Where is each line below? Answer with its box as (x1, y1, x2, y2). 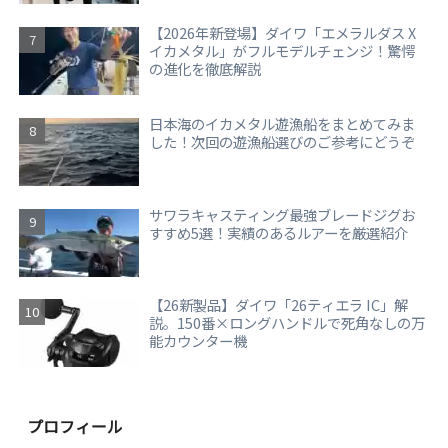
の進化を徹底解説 (149, 58, 262, 79)
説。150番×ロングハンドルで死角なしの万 (149, 312, 426, 334)
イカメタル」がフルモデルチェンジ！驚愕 (149, 40, 416, 61)
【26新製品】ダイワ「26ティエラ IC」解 (149, 294, 409, 316)
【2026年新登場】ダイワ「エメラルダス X (149, 22, 417, 43)
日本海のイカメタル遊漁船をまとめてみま (149, 112, 416, 134)
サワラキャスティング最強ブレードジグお (149, 203, 416, 225)
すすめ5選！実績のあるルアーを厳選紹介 (149, 221, 409, 243)
